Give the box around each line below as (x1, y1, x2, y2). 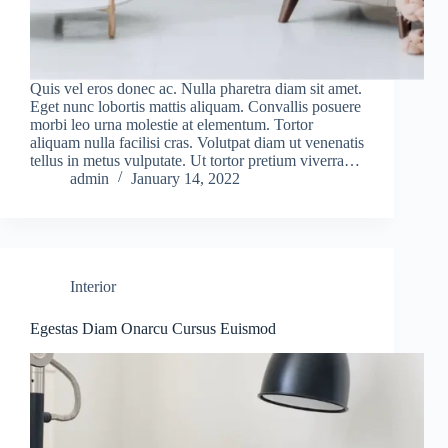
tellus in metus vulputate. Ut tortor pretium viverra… (30, 152, 360, 170)
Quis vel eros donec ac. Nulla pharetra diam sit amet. (30, 80, 362, 98)
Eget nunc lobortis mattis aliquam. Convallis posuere (30, 98, 361, 116)
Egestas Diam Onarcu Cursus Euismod (30, 320, 276, 338)
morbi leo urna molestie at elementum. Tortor (30, 116, 313, 134)
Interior (70, 278, 116, 296)
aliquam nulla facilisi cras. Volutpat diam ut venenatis (30, 134, 364, 152)
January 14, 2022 (131, 170, 240, 188)
